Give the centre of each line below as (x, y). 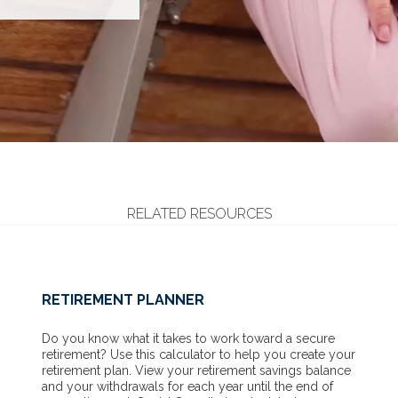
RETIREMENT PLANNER (123, 299)
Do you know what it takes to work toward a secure (188, 338)
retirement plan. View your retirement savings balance (196, 370)
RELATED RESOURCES (199, 213)
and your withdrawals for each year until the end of (187, 386)
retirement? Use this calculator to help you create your (198, 354)
